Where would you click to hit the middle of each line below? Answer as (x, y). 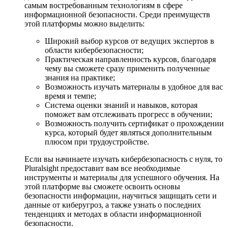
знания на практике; (80, 77)
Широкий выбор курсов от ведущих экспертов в (130, 41)
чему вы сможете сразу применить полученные (127, 68)
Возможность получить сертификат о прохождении (134, 123)
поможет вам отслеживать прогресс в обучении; (129, 114)
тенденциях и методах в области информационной (113, 214)
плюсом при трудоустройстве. (97, 141)
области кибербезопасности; (94, 50)
